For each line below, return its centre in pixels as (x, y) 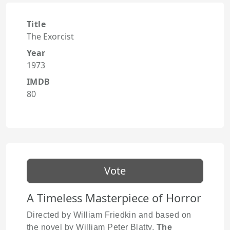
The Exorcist (50, 37)
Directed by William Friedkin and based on (109, 215)
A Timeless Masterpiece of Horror (114, 198)
